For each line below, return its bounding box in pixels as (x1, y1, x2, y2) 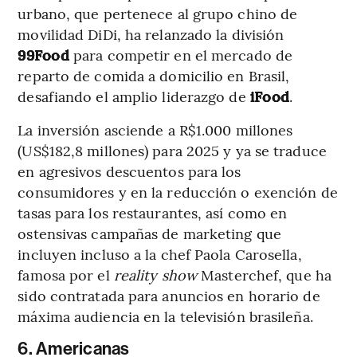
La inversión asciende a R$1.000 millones (18, 119, 293, 139)
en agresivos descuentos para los (18, 160, 241, 181)
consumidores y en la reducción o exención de (18, 181, 338, 202)
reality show (113, 264, 202, 284)
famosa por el (18, 264, 114, 284)
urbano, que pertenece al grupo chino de (18, 2, 298, 23)
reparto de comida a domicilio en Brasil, (18, 65, 290, 85)
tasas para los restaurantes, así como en (18, 202, 288, 222)
